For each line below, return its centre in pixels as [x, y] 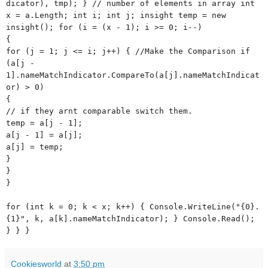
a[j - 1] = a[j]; [44, 135]
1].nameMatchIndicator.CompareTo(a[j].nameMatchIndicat [133, 75]
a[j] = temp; [35, 147]
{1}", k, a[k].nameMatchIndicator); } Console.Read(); [130, 218]
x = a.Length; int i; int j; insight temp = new [116, 15]
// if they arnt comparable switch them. [99, 111]
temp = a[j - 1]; [44, 123]
